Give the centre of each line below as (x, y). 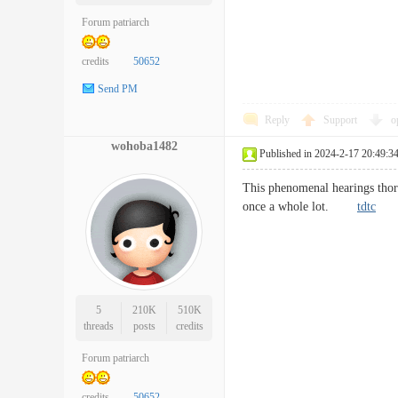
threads (98, 326)
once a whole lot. (300, 207)
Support (342, 120)
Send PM (118, 89)
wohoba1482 (144, 146)
